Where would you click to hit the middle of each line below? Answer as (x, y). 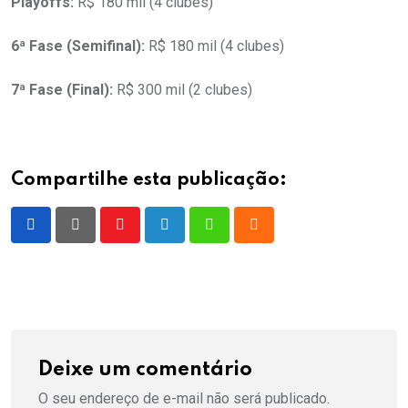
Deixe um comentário (145, 370)
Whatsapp (240, 236)
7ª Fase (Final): (62, 90)
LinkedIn (191, 236)
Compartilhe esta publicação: (149, 180)
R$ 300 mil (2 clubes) (183, 90)
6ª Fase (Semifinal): (78, 46)
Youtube (144, 236)
